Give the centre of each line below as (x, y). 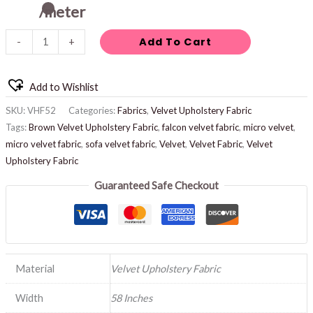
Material (35, 269)
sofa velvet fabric (120, 144)
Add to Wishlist (64, 87)
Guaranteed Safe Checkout (156, 186)
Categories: (93, 110)
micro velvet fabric (43, 144)
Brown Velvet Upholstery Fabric (93, 127)
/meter (62, 12)
